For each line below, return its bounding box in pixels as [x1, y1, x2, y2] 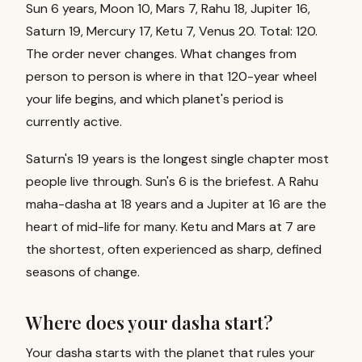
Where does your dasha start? [26, 310, 273, 335]
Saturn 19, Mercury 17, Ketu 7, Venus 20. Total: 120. [26, 23, 318, 40]
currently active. [26, 113, 122, 130]
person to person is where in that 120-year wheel [26, 68, 317, 85]
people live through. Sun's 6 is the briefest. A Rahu [26, 173, 318, 190]
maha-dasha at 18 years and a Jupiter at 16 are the [26, 196, 326, 213]
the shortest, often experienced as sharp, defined [26, 241, 322, 258]
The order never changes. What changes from [26, 45, 297, 62]
